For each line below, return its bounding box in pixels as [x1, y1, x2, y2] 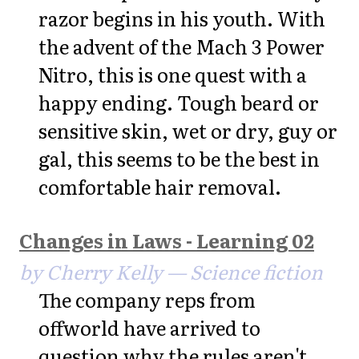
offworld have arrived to [38, 313, 260, 341]
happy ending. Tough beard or [38, 87, 319, 116]
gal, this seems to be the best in [38, 143, 320, 172]
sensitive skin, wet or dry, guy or [38, 115, 337, 144]
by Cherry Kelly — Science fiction [19, 256, 323, 285]
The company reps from [38, 284, 256, 313]
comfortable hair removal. [38, 171, 281, 200]
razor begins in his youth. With [38, 3, 325, 32]
